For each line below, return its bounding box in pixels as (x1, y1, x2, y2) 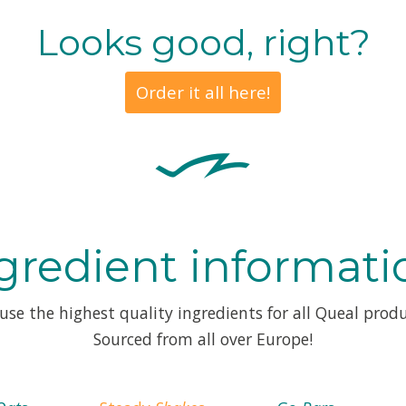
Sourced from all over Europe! (93, 328, 313, 351)
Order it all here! (136, 81, 270, 104)
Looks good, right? (35, 20, 371, 65)
